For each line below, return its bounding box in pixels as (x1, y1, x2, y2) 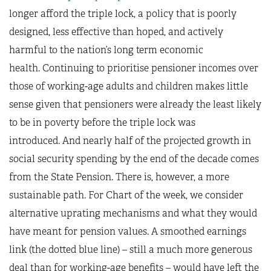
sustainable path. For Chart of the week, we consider (9, 189, 243, 201)
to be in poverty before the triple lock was (9, 116, 195, 129)
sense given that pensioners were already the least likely (9, 98, 261, 111)
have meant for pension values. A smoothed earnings (9, 225, 246, 238)
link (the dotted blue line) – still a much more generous (9, 243, 252, 256)
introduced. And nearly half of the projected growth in (9, 134, 251, 147)
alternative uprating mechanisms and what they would (9, 207, 257, 220)
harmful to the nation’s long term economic (9, 44, 203, 56)
